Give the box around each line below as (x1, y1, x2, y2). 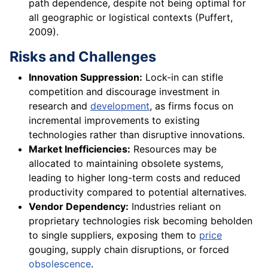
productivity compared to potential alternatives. (29, 186, 246, 199)
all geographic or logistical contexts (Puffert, (29, 11, 233, 24)
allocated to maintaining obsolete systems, (29, 157, 223, 170)
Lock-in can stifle (142, 71, 223, 84)
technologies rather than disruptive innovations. (29, 129, 245, 141)
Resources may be (130, 143, 217, 156)
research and (29, 100, 90, 112)
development (90, 100, 150, 112)
